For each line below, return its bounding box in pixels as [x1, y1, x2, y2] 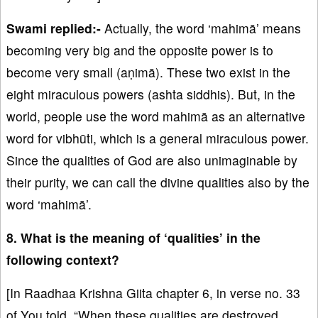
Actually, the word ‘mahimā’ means [101, 18, 301, 37]
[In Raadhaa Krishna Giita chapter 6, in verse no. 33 [6, 283, 300, 302]
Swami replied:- [6, 18, 101, 37]
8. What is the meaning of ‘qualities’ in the [6, 228, 261, 246]
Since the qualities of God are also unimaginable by [6, 150, 297, 169]
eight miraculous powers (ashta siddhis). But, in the [6, 84, 295, 103]
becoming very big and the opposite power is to [6, 40, 273, 59]
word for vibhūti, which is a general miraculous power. [6, 128, 309, 147]
